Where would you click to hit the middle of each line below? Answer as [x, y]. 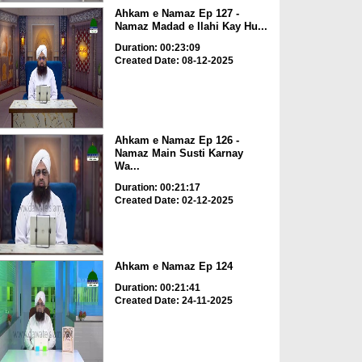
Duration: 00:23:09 [157, 48]
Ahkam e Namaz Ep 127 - [177, 14]
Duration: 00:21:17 [157, 187]
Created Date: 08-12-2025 [174, 61]
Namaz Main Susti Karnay [179, 153]
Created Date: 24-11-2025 [173, 301]
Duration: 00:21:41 [157, 288]
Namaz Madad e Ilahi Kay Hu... [191, 27]
